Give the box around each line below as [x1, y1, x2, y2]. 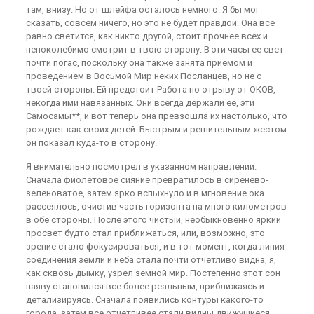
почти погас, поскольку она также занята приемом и [25, 57, 252, 68]
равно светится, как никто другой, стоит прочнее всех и [25, 31, 268, 41]
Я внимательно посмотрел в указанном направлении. [25, 161, 257, 172]
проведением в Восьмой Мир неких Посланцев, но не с [25, 71, 261, 81]
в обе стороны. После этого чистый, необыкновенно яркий [25, 214, 281, 225]
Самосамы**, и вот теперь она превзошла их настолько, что [25, 111, 287, 121]
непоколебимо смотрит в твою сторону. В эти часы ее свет [25, 44, 284, 55]
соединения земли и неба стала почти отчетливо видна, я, [25, 254, 276, 265]
